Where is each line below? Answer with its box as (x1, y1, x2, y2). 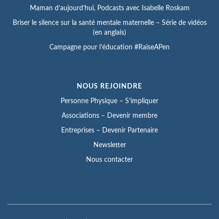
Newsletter (93, 141, 126, 149)
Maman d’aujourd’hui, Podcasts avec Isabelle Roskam (29, 4, 190, 12)
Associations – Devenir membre (62, 112, 157, 119)
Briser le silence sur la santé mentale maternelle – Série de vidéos (12, 19, 207, 26)
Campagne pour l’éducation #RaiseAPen (49, 44, 170, 51)
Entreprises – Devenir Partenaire (61, 127, 158, 134)
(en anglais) (93, 29, 126, 36)
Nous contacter (86, 156, 133, 163)
